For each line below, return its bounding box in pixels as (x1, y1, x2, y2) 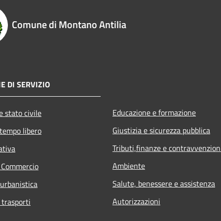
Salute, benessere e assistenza (112, 177, 215, 189)
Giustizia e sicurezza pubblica (112, 124, 210, 136)
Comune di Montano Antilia (12, 16, 126, 32)
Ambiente (112, 159, 145, 172)
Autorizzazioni (112, 195, 160, 207)
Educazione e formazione (112, 106, 196, 118)
